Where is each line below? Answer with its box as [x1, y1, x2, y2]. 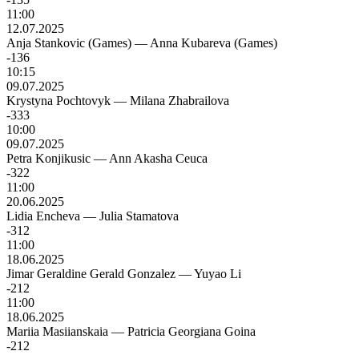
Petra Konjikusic [6, 151, 91, 166]
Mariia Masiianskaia [6, 325, 108, 339]
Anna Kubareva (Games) [150, 36, 277, 50]
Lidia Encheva [6, 209, 80, 224]
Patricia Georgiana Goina [127, 325, 256, 339]
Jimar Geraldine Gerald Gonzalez [6, 267, 175, 281]
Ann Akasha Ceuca [109, 151, 208, 166]
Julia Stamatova [99, 209, 179, 224]
